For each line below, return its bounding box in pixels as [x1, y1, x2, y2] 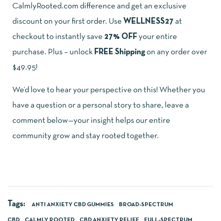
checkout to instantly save [12, 33, 104, 41]
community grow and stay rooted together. [12, 132, 159, 140]
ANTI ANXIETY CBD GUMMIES [32, 202, 114, 208]
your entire [137, 33, 177, 41]
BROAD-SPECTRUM [119, 202, 173, 208]
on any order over [145, 48, 207, 56]
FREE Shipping [94, 48, 145, 56]
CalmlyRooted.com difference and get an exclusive [12, 2, 186, 10]
